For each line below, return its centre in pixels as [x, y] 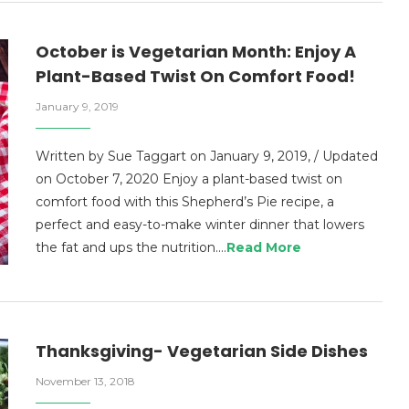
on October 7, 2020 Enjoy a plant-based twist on [189, 179]
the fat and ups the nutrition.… [131, 248]
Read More [264, 248]
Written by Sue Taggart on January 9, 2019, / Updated [207, 157]
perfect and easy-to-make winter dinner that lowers [200, 225]
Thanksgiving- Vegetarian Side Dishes [202, 351]
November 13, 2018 [85, 381]
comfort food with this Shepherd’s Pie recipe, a [185, 202]
